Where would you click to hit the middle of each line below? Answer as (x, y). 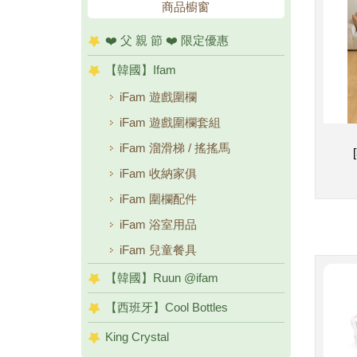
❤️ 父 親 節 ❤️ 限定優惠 (167, 40)
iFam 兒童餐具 (158, 250)
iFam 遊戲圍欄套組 (170, 122)
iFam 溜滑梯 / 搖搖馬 (175, 148)
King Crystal (137, 337)
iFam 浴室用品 (158, 224)
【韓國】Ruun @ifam (162, 278)
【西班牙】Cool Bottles (167, 307)
